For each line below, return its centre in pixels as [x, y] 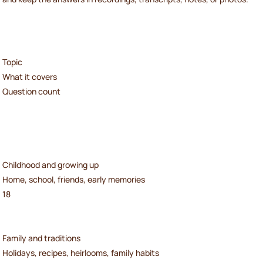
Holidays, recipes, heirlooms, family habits [81, 253]
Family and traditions [41, 238]
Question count [31, 92]
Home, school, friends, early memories [74, 180]
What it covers [30, 77]
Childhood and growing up [50, 165]
